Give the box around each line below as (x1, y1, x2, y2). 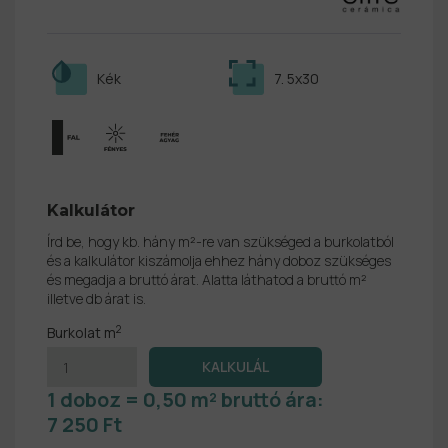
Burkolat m (47, 323, 116, 343)
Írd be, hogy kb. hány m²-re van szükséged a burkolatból (47, 232, 394, 252)
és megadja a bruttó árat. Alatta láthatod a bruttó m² (47, 270, 367, 290)
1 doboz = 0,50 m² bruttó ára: (47, 386, 328, 414)
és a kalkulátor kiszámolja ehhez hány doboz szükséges (47, 251, 391, 271)
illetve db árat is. (47, 289, 146, 309)
